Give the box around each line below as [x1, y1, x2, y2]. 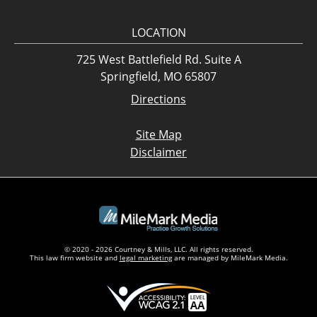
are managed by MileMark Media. [171, 253, 288, 263]
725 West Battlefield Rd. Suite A [76, 52, 241, 68]
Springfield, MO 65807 [100, 69, 217, 85]
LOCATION [131, 25, 186, 41]
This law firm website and [29, 253, 120, 263]
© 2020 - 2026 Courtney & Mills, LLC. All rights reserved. [64, 244, 253, 255]
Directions [131, 91, 186, 108]
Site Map [135, 127, 182, 143]
